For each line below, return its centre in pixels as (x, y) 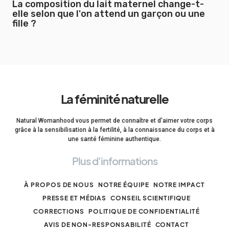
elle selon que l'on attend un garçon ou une (109, 14)
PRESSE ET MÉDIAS (74, 198)
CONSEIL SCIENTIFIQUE (151, 198)
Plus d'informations (114, 161)
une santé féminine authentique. (114, 139)
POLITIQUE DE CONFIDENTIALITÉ (144, 211)
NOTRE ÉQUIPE (123, 185)
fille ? (24, 24)
